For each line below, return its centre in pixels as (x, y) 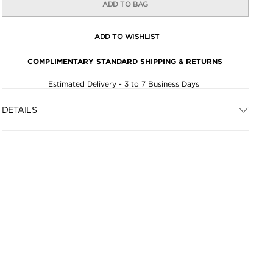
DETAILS (19, 109)
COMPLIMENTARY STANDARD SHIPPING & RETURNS (125, 61)
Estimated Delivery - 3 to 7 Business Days (125, 84)
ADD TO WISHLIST (127, 36)
